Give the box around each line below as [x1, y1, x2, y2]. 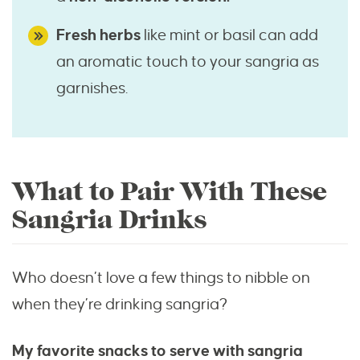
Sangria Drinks [12, 204, 207, 236]
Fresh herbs [56, 27, 141, 44]
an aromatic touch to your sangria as [56, 53, 319, 71]
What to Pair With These [12, 176, 327, 208]
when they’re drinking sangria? [12, 296, 227, 313]
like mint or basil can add [141, 27, 318, 44]
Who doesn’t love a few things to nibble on [12, 269, 310, 287]
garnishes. [56, 80, 128, 97]
